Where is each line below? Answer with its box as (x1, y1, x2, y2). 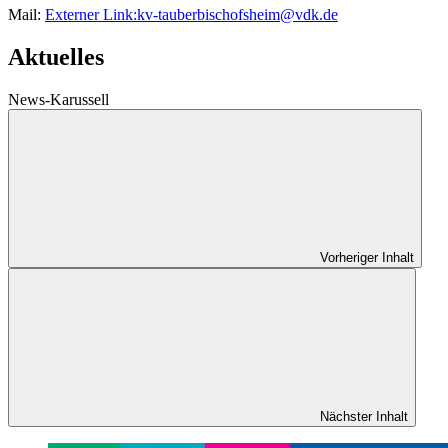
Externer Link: (45, 5, 137, 23)
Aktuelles (8, 43, 104, 70)
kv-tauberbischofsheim (137, 5, 280, 23)
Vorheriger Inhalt (320, 249, 414, 265)
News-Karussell (8, 90, 109, 108)
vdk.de (295, 5, 338, 23)
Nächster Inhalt (320, 408, 408, 424)
